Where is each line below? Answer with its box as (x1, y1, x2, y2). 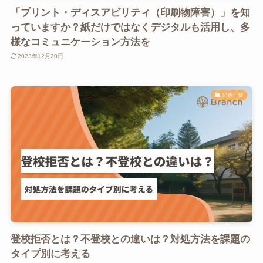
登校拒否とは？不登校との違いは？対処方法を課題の (10, 233, 250, 245)
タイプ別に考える (10, 248, 90, 259)
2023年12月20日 (18, 53, 64, 60)
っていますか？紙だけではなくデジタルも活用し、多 (10, 21, 250, 33)
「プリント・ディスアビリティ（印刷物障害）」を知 (10, 6, 250, 18)
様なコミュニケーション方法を (10, 36, 150, 48)
